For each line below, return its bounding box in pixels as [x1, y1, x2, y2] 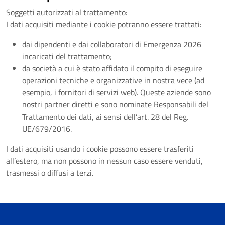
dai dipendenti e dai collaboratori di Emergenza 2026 [22, 38, 201, 50]
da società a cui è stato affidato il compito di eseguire [22, 62, 202, 74]
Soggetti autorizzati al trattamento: [6, 6, 127, 18]
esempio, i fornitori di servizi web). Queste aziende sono [22, 86, 211, 98]
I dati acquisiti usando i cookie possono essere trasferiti [6, 143, 194, 155]
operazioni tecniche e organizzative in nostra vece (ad [22, 74, 204, 86]
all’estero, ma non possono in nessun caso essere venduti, [6, 155, 203, 167]
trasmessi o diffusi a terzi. [6, 167, 93, 179]
